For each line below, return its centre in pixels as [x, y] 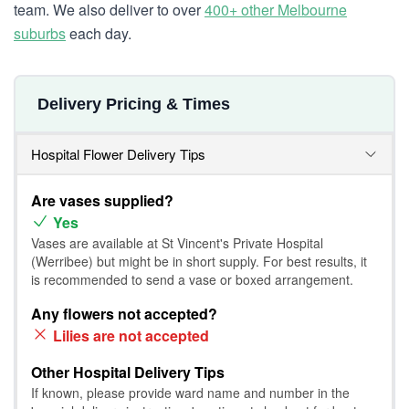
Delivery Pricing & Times [134, 104]
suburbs [40, 33]
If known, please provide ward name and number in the [190, 393]
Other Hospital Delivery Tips [128, 372]
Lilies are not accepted [131, 336]
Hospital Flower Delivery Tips [118, 154]
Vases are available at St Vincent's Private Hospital [177, 243]
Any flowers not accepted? [124, 314]
